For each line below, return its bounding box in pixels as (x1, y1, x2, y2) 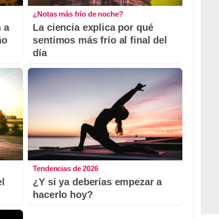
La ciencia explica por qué (33, 22, 153, 33)
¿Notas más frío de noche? (33, 9, 123, 18)
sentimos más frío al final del (33, 34, 167, 45)
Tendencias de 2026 (33, 164, 98, 173)
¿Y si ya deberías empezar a (33, 176, 162, 187)
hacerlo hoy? (33, 189, 93, 200)
